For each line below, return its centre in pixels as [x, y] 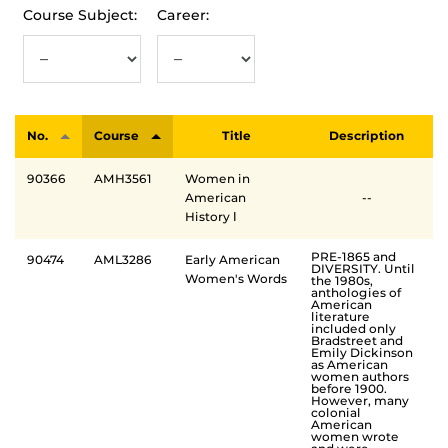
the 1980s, [342, 280]
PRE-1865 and [353, 256]
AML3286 [123, 259]
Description [366, 135]
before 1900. [349, 388]
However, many [360, 400]
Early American [232, 259]
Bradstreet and [357, 340]
